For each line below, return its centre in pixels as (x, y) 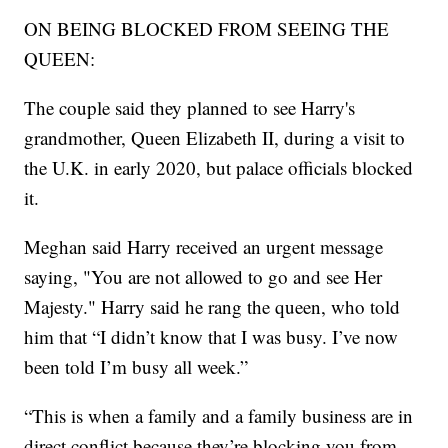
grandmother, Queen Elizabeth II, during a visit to (215, 138)
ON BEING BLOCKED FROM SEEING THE (207, 29)
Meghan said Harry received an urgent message (204, 247)
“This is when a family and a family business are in (219, 416)
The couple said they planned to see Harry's (190, 108)
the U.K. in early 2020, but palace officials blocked (219, 168)
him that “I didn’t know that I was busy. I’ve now (211, 337)
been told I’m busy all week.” (136, 367)
